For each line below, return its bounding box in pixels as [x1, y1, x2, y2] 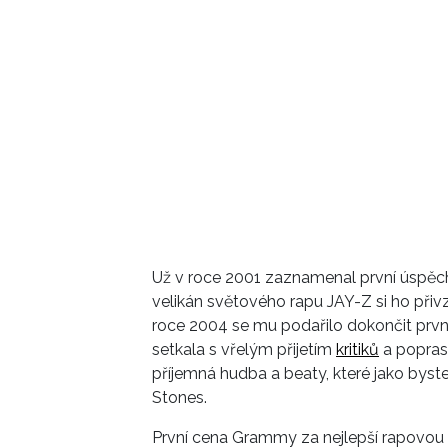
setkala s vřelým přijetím [152, 340, 336, 360]
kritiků [336, 340, 379, 360]
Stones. [152, 388, 211, 408]
